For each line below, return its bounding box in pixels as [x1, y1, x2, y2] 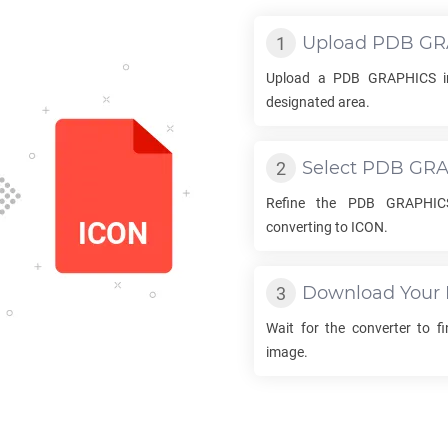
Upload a [266, 70, 334, 86]
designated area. [266, 94, 370, 110]
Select [302, 157, 362, 179]
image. [266, 344, 308, 360]
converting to [266, 219, 351, 235]
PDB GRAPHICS [333, 70, 436, 86]
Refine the [266, 195, 348, 211]
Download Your [302, 282, 445, 304]
